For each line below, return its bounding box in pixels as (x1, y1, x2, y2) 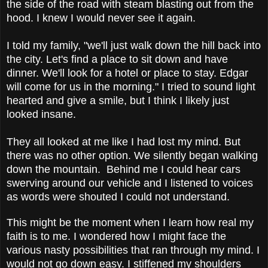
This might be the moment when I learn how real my (7, 216, 254, 229)
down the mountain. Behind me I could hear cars (7, 163, 240, 175)
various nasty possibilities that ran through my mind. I (7, 243, 260, 256)
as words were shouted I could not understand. (7, 190, 233, 203)
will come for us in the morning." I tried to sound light (7, 80, 255, 93)
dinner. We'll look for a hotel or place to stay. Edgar (7, 66, 248, 79)
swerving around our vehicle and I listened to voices (7, 176, 253, 189)
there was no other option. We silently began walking (7, 149, 258, 162)
